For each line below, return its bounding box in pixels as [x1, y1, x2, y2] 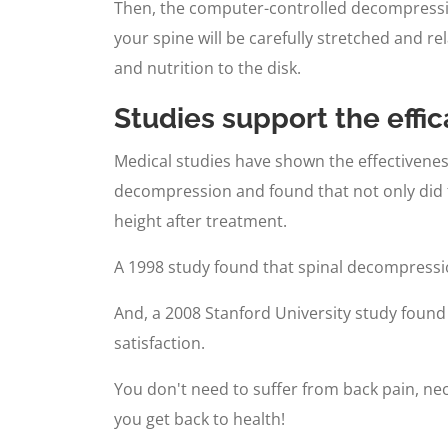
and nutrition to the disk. [114, 56, 301, 79]
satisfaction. [114, 331, 205, 354]
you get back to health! [114, 407, 285, 430]
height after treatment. [114, 209, 287, 232]
